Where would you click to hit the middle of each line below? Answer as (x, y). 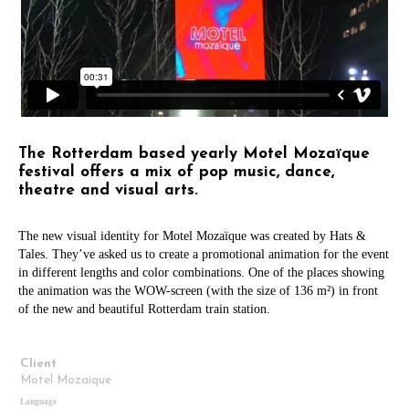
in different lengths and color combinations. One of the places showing (201, 272)
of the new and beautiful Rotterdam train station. (144, 309)
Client (39, 363)
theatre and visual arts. (108, 190)
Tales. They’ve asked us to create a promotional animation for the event (204, 254)
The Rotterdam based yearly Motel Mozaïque (194, 153)
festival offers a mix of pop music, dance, (176, 172)
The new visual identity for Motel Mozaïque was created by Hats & (192, 236)
